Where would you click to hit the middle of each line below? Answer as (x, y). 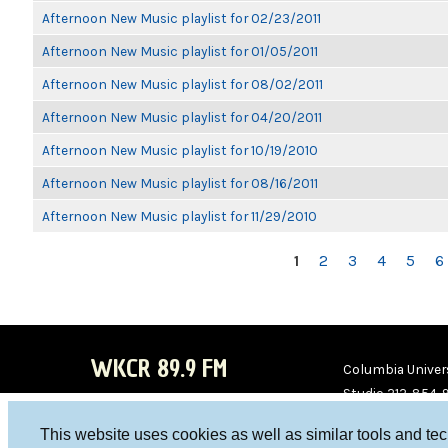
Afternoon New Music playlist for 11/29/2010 (179, 216)
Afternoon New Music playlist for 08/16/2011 (180, 183)
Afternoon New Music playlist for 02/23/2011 (181, 18)
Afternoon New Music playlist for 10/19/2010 (180, 150)
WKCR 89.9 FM (158, 368)
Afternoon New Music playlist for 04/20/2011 (182, 117)
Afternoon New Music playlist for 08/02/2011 (182, 84)
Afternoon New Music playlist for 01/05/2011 (180, 51)
